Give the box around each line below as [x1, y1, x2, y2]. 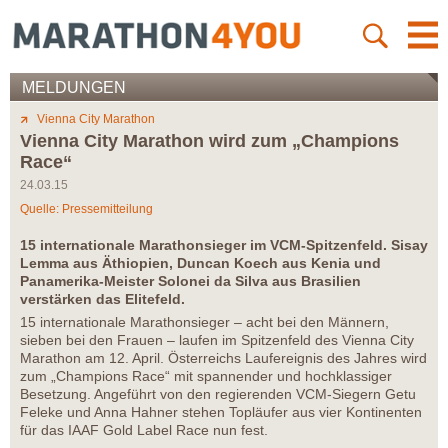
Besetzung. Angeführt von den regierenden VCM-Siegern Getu [20, 386, 416, 403]
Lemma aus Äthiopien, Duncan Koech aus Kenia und [20, 255, 381, 272]
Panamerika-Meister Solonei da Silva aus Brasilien [20, 273, 361, 290]
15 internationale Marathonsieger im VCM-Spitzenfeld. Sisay [20, 237, 428, 254]
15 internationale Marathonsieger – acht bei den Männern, [20, 314, 389, 331]
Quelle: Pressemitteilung [20, 202, 153, 217]
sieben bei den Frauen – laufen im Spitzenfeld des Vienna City [20, 332, 414, 349]
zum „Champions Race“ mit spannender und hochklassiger [20, 368, 392, 385]
